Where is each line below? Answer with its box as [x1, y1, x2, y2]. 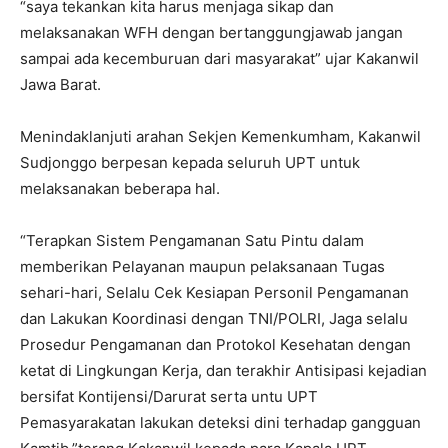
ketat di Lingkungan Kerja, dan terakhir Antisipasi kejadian [20, 361, 427, 381]
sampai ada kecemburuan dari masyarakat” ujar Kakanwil [20, 49, 419, 69]
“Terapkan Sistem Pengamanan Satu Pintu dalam [20, 231, 364, 251]
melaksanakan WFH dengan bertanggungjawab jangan [20, 23, 403, 43]
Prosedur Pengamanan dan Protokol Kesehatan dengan [20, 335, 411, 355]
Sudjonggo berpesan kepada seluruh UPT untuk [20, 153, 360, 173]
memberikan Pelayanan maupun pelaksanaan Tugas [20, 257, 385, 277]
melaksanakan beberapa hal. [20, 179, 220, 199]
